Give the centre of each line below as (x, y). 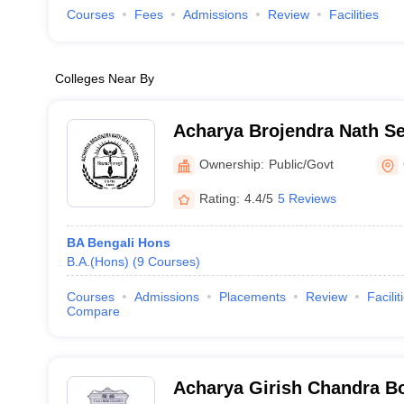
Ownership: (231, 164)
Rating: (219, 198)
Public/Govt (301, 164)
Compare (93, 311)
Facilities (353, 14)
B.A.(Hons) (97, 262)
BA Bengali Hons (118, 243)
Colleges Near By (104, 78)
